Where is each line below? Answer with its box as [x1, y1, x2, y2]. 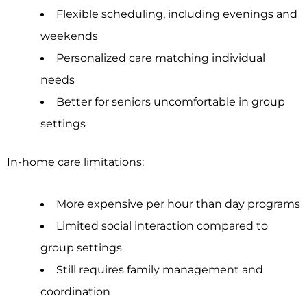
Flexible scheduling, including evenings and [56, 6, 297, 21]
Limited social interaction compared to [56, 218, 268, 232]
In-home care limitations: [7, 155, 144, 169]
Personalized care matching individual [56, 50, 265, 64]
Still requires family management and [56, 262, 263, 276]
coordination [40, 284, 111, 298]
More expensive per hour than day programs [56, 196, 300, 210]
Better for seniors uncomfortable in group [56, 94, 285, 108]
